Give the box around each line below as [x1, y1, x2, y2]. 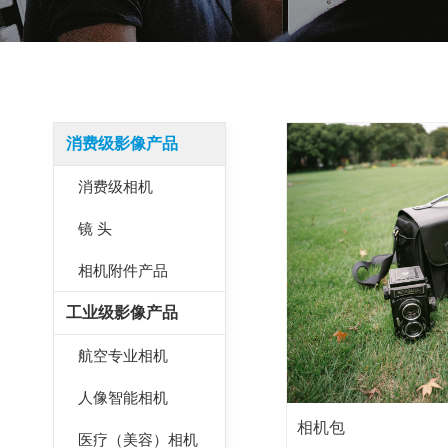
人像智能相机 [78, 390, 168, 406]
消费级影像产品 [66, 135, 178, 152]
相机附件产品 [78, 263, 168, 279]
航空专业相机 [78, 348, 168, 364]
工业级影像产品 [66, 304, 178, 321]
